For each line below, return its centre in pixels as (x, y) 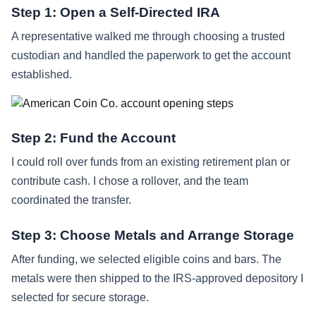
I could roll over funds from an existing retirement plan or (151, 162)
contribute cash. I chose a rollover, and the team (130, 181)
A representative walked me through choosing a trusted (148, 36)
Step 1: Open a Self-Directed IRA (116, 12)
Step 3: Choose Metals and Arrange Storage (153, 235)
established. (42, 74)
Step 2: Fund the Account (93, 138)
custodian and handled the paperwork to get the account (151, 55)
